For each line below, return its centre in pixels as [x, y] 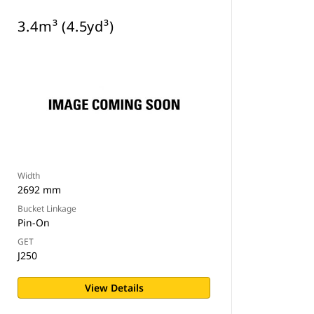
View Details [114, 288]
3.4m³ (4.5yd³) [66, 26]
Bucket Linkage [47, 209]
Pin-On [34, 223]
